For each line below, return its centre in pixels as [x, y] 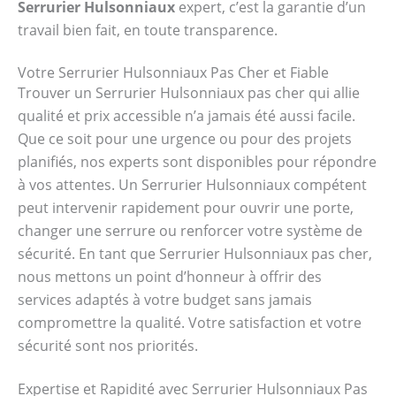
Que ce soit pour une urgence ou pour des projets [185, 139]
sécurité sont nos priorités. [108, 346]
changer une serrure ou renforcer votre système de [190, 231]
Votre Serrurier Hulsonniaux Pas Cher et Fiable [173, 73]
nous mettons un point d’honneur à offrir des [170, 277]
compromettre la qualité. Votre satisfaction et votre [190, 323]
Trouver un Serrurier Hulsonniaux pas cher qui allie [189, 93]
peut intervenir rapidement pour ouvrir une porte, [186, 208]
